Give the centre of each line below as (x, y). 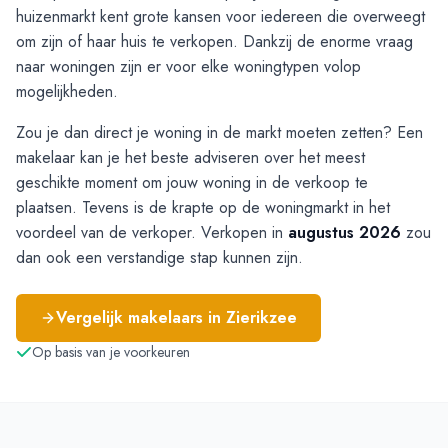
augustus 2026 (344, 232)
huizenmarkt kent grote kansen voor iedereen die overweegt (220, 16)
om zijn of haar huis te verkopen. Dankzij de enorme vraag (214, 41)
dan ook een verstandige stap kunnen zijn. (159, 257)
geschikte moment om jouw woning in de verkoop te (192, 182)
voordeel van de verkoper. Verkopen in (152, 232)
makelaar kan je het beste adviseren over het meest (190, 157)
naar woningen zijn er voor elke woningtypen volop (188, 66)
